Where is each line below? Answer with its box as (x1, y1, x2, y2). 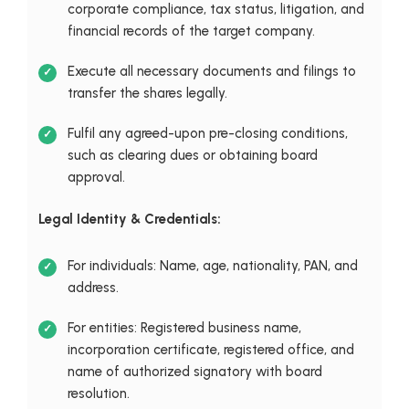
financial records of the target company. (67, 22, 315, 39)
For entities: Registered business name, (67, 319, 301, 336)
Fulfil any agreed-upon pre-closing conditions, (67, 124, 348, 142)
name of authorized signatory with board (67, 362, 322, 380)
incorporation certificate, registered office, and (67, 341, 354, 358)
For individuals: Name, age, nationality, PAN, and (67, 257, 358, 274)
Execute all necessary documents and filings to (67, 62, 356, 79)
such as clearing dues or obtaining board (67, 146, 318, 163)
